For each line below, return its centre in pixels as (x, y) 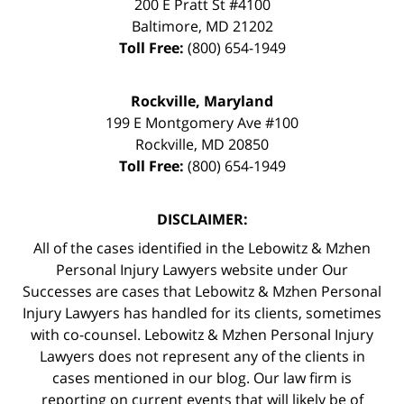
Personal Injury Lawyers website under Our (202, 269)
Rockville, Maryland (202, 101)
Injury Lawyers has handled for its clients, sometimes (202, 312)
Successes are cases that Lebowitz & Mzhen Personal (202, 291)
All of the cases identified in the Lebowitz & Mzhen (202, 248)
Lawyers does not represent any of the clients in (202, 356)
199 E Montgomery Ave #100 (202, 122)
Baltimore (165, 26)
